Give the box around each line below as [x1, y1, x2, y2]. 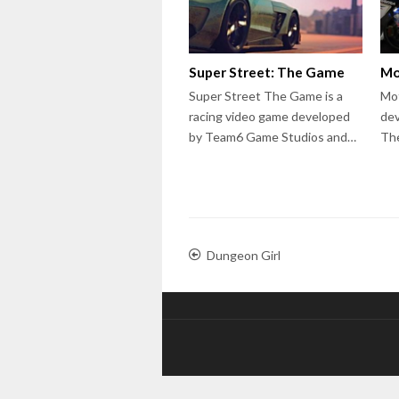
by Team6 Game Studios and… [189, 128, 356, 144]
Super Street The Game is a [189, 87, 343, 103]
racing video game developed [189, 108, 350, 124]
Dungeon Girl [207, 247, 281, 263]
